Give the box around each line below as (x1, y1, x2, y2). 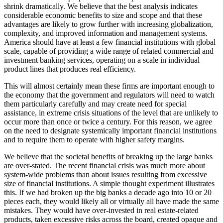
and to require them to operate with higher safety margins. (4, 135, 185, 144)
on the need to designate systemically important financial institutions (4, 126, 217, 135)
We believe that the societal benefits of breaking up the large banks (4, 152, 213, 161)
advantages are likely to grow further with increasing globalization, (4, 19, 213, 28)
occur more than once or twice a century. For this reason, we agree (4, 117, 212, 126)
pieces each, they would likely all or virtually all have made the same (4, 197, 219, 206)
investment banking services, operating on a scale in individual (4, 55, 200, 64)
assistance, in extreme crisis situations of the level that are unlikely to (4, 108, 218, 117)
